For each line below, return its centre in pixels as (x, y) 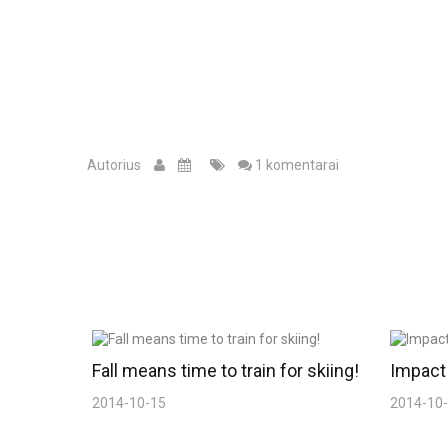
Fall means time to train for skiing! (225, 371)
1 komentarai (295, 165)
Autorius (115, 165)
